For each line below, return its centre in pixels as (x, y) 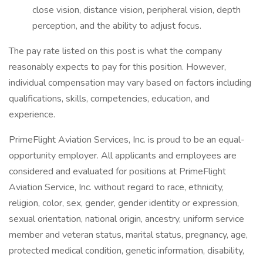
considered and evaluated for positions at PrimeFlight (117, 171)
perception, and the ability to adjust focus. (117, 26)
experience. (32, 114)
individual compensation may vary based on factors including (130, 83)
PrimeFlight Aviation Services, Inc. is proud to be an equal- (127, 140)
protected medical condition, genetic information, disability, (127, 251)
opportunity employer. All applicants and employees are (123, 156)
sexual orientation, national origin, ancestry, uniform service (127, 219)
